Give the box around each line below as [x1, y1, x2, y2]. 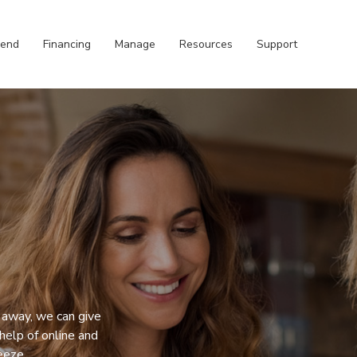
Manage [115, 37, 155, 52]
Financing [43, 37, 91, 52]
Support [257, 37, 297, 52]
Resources [179, 37, 233, 52]
